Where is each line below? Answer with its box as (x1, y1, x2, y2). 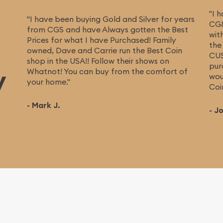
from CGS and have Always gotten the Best (26, 24, 188, 34)
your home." (26, 76, 70, 87)
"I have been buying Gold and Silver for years (26, 13, 195, 24)
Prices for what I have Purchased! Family (26, 34, 176, 45)
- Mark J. (26, 100, 60, 111)
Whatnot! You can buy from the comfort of (26, 66, 188, 76)
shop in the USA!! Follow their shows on (26, 55, 169, 66)
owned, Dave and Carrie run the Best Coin (26, 45, 182, 55)
